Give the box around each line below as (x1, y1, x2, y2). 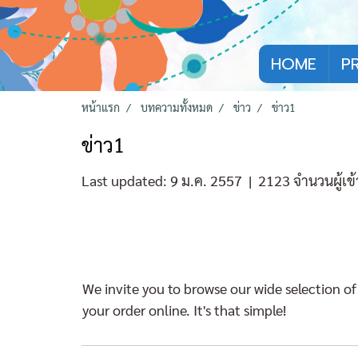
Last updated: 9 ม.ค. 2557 (82, 170, 242, 189)
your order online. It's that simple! (82, 300, 286, 319)
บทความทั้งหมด (141, 99, 213, 114)
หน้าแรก (82, 99, 120, 114)
